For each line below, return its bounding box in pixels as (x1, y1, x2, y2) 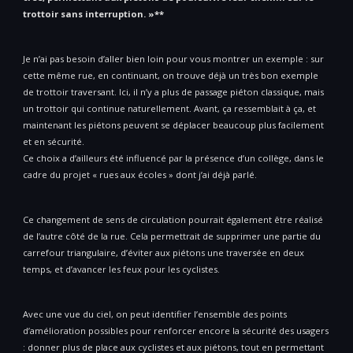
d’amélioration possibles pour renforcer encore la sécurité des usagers (23, 325, 329, 337)
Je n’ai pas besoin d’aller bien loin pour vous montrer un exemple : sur (23, 53, 324, 65)
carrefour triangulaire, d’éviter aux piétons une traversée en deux (23, 247, 304, 259)
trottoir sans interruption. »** (23, 8, 164, 20)
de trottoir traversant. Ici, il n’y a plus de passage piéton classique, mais (23, 86, 324, 98)
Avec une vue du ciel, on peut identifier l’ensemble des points (23, 308, 287, 321)
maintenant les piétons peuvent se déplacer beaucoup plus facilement (23, 119, 324, 132)
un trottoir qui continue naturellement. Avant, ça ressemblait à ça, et (23, 102, 316, 115)
